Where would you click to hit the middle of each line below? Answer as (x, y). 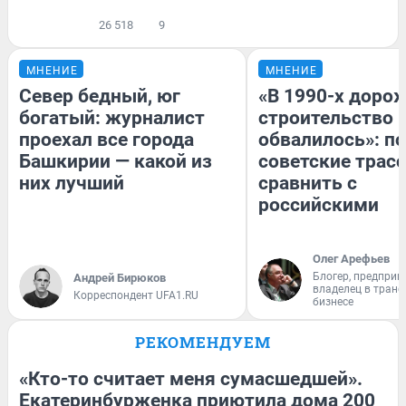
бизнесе (333, 302)
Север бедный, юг (100, 97)
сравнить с (308, 184)
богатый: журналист (112, 118)
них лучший (72, 184)
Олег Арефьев (351, 259)
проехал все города (106, 140)
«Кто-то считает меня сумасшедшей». (191, 379)
